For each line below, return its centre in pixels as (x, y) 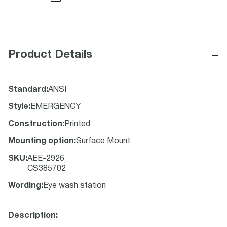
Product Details (50, 55)
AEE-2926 (46, 159)
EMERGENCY (56, 107)
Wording (25, 186)
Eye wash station (74, 186)
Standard (27, 90)
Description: (33, 216)
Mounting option (41, 141)
